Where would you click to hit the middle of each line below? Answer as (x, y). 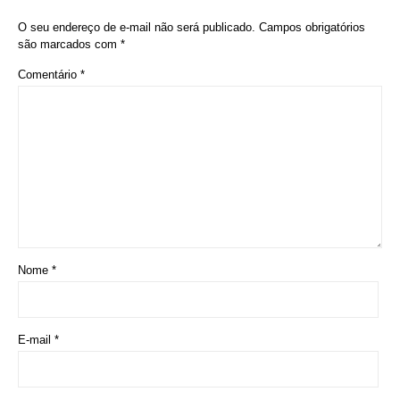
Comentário (49, 74)
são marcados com (69, 44)
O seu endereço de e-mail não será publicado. (137, 27)
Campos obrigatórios (312, 27)
